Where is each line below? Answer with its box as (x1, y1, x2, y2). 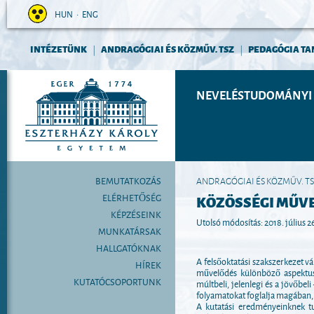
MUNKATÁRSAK (98, 224, 161, 238)
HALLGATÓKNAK (96, 240, 161, 254)
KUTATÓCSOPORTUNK (74, 274, 161, 288)
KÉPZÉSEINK (111, 207, 161, 221)
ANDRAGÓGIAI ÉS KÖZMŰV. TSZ (101, 41, 234, 56)
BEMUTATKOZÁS (95, 173, 161, 187)
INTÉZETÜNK (30, 41, 87, 56)
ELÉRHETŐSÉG (102, 190, 161, 204)
